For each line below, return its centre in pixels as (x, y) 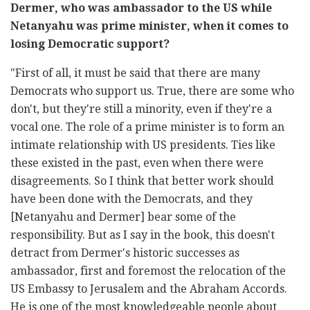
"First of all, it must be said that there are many (135, 73)
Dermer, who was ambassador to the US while (141, 8)
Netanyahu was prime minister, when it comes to (149, 26)
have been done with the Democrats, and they (131, 199)
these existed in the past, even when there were (137, 163)
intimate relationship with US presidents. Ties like (143, 145)
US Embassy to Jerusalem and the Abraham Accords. (149, 289)
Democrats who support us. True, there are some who (152, 91)
